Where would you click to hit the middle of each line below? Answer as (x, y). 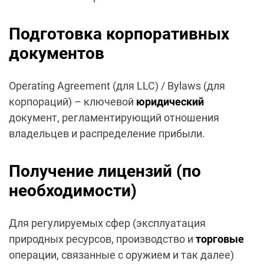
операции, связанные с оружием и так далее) (121, 255)
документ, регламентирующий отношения (114, 118)
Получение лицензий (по (105, 171)
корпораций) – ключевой (72, 102)
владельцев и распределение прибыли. (107, 134)
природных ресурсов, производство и (102, 239)
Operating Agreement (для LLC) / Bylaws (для (117, 86)
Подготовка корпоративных (119, 34)
